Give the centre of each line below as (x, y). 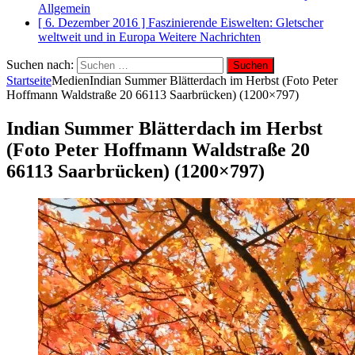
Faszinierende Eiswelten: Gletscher (236, 23)
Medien (71, 80)
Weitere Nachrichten (210, 37)
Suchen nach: (40, 65)
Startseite (29, 80)
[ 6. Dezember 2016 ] (93, 23)
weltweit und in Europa (98, 37)
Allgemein (64, 8)
